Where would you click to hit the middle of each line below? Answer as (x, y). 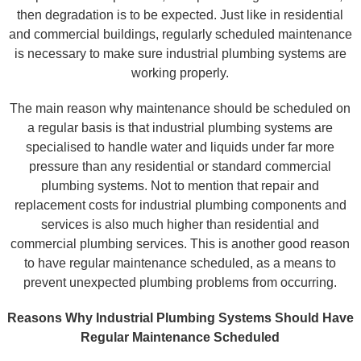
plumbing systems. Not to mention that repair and (180, 186)
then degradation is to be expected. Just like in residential (180, 15)
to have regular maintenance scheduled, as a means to (180, 263)
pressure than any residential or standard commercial (180, 166)
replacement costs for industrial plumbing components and (180, 205)
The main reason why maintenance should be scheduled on (180, 108)
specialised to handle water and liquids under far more (180, 147)
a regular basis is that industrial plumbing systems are (180, 128)
